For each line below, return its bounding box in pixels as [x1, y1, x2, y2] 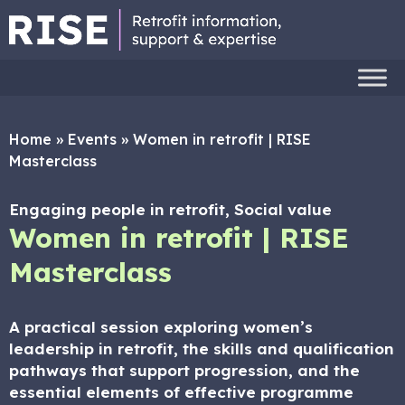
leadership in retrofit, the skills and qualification [9, 339, 394, 358]
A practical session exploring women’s [9, 317, 313, 336]
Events [68, 130, 117, 148]
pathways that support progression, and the [9, 361, 360, 380]
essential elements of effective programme [9, 382, 353, 401]
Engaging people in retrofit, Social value [9, 200, 332, 219]
